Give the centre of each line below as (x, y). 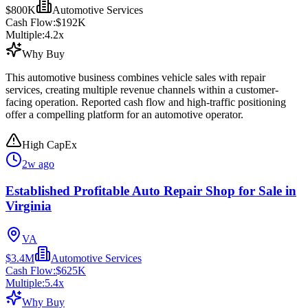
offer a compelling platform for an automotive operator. (124, 114)
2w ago (38, 164)
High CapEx (49, 145)
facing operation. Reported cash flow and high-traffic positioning (146, 102)
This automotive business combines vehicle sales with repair (135, 77)
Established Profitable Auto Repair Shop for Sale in (151, 190)
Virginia (29, 206)
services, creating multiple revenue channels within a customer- (142, 90)
